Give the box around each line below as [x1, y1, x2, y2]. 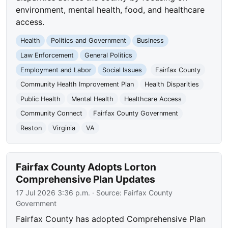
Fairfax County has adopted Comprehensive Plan [16, 213, 206, 224]
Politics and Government [50, 37, 126, 45]
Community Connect [20, 109, 83, 118]
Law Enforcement [20, 51, 74, 59]
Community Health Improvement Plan [20, 80, 134, 89]
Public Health [20, 95, 61, 103]
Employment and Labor [20, 66, 92, 74]
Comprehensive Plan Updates [16, 173, 156, 185]
